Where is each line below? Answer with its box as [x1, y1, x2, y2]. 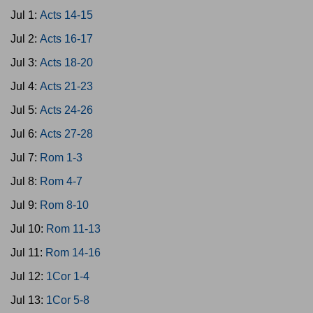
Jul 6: [10, 128, 40, 140]
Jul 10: [10, 223, 46, 235]
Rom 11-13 [46, 223, 101, 235]
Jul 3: [10, 57, 40, 68]
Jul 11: [10, 247, 45, 259]
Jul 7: [10, 152, 40, 163]
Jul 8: [10, 175, 40, 187]
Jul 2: [10, 33, 40, 45]
